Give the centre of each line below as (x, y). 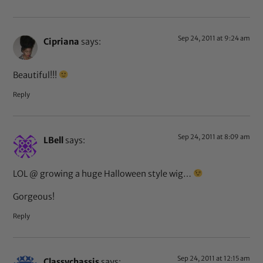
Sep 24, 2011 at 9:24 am (214, 38)
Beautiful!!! (36, 75)
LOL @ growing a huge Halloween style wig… (103, 173)
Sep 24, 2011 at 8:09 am (214, 137)
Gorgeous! (34, 196)
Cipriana (62, 42)
